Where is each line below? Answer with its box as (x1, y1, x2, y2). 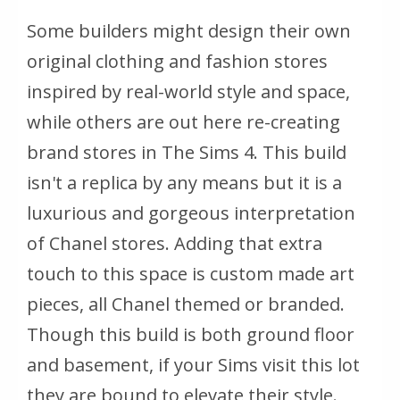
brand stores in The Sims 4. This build (27, 139, 346, 164)
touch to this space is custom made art (27, 261, 354, 286)
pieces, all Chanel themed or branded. (27, 291, 345, 316)
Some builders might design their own (27, 18, 351, 43)
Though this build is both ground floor (27, 321, 354, 346)
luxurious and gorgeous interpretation (27, 200, 355, 225)
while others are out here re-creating (27, 109, 340, 134)
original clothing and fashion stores (27, 48, 328, 73)
